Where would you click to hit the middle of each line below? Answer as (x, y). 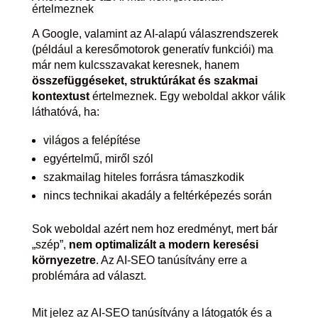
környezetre (64, 260)
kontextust (60, 96)
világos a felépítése (92, 140)
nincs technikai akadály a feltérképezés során (157, 196)
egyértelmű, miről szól (98, 159)
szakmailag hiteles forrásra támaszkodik (143, 177)
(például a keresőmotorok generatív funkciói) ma (152, 49)
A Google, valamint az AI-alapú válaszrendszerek (155, 34)
